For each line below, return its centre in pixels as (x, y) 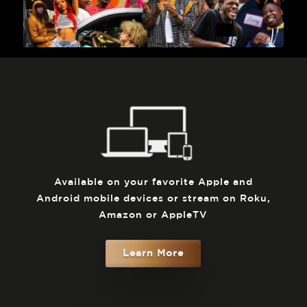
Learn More (153, 254)
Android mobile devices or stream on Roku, (153, 199)
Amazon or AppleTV (153, 216)
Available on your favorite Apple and (153, 183)
